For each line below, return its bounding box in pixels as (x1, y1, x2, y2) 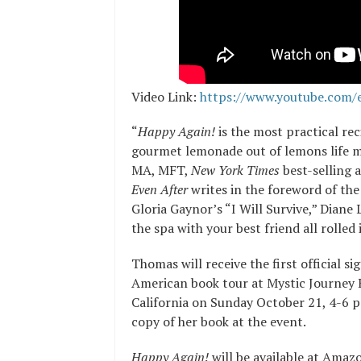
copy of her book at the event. (131, 313, 306, 331)
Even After (131, 180, 191, 199)
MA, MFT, (131, 161, 191, 180)
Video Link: (131, 88, 200, 106)
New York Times (191, 161, 280, 180)
